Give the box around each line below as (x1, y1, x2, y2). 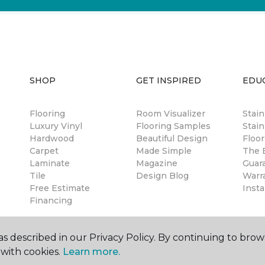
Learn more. (63, 246, 120, 257)
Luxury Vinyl (30, 121, 82, 131)
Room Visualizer (136, 108, 205, 119)
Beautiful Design (136, 133, 208, 144)
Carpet (30, 146, 59, 156)
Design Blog (136, 170, 189, 181)
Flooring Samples (136, 121, 211, 131)
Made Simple (136, 146, 192, 156)
